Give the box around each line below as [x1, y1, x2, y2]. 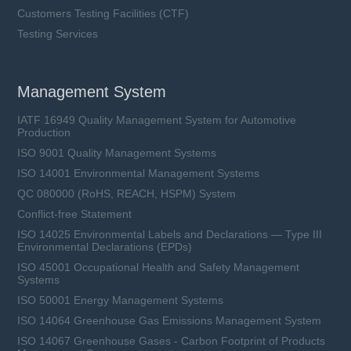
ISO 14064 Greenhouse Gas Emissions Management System [17, 314, 322, 327]
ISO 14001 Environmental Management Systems [17, 167, 260, 180]
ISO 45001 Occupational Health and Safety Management [17, 261, 300, 274]
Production [17, 126, 71, 139]
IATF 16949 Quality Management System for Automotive [17, 114, 297, 127]
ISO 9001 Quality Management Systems [17, 147, 217, 160]
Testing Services [17, 27, 99, 41]
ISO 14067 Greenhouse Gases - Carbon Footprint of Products [17, 335, 326, 348]
